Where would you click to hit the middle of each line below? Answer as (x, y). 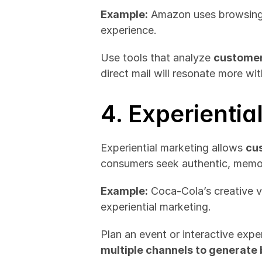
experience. (129, 30)
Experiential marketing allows (173, 148)
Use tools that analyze (157, 58)
